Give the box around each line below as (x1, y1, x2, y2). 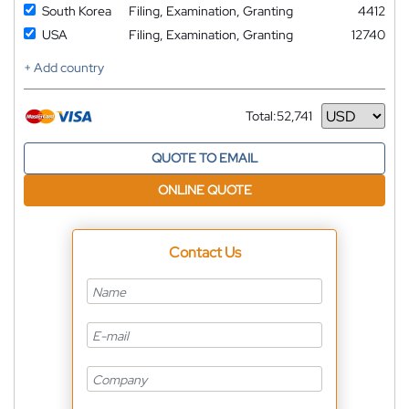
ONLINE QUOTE (157, 182, 252, 199)
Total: (246, 108, 277, 125)
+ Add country (24, 59, 104, 77)
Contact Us (168, 243, 241, 263)
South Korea (42, 3, 111, 20)
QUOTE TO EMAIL (152, 150, 257, 167)
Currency (246, 114, 299, 131)
